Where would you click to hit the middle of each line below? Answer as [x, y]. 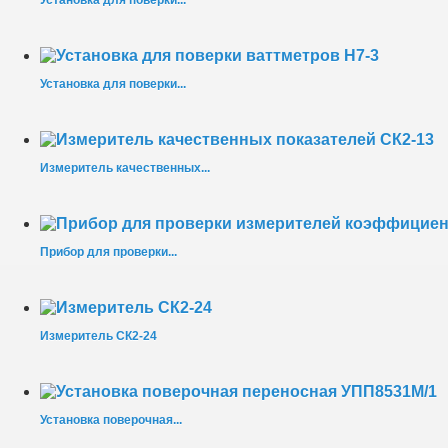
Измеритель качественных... [125, 168]
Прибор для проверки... [108, 252]
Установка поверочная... [111, 420]
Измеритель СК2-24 [98, 336]
